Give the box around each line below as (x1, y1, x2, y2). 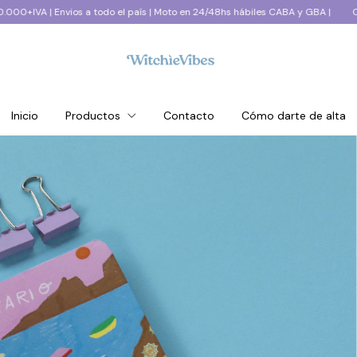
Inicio (10, 108, 38, 123)
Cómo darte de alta (241, 108, 347, 123)
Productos (65, 108, 124, 123)
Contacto (163, 108, 215, 123)
